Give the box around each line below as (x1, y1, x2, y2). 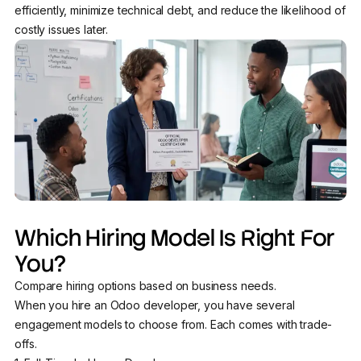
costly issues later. (15, 23, 111, 37)
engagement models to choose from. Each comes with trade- (15, 317, 333, 332)
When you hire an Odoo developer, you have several (15, 298, 295, 313)
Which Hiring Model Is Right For (15, 223, 335, 253)
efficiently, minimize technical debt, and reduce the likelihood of (15, 3, 346, 18)
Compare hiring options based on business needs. (15, 279, 276, 293)
